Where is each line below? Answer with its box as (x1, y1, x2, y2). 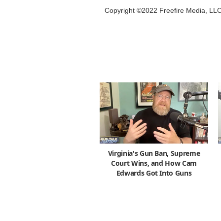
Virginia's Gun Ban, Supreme (108, 148, 200, 158)
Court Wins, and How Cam (111, 158, 197, 168)
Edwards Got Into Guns (116, 168, 192, 178)
